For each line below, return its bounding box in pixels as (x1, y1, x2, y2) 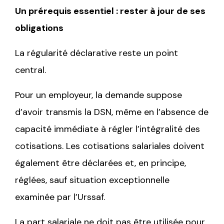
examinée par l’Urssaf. (15, 190, 105, 203)
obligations (15, 21, 63, 34)
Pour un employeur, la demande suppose (15, 88, 182, 101)
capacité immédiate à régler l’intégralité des (15, 122, 200, 135)
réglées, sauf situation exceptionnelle (15, 173, 169, 186)
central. (15, 63, 46, 76)
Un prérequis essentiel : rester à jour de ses (15, 4, 205, 17)
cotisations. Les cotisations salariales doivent (15, 139, 204, 152)
